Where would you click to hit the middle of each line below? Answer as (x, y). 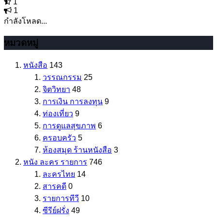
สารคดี (54, 186)
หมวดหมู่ (21, 43)
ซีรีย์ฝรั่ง (56, 211)
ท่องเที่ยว (58, 114)
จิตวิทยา (56, 90)
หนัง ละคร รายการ (55, 162)
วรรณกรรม (62, 77)
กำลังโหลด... (25, 21)
